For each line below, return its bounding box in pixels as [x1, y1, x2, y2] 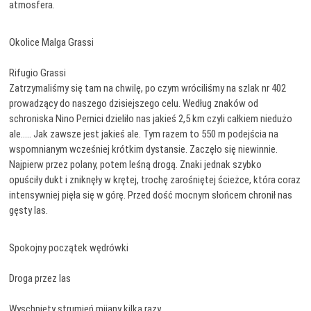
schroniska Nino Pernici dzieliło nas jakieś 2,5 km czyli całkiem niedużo [9, 112, 293, 125]
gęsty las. [9, 204, 49, 217]
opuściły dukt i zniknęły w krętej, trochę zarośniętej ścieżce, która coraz [9, 174, 301, 186]
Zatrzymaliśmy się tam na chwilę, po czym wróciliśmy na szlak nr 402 [9, 82, 287, 94]
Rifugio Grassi [9, 67, 67, 79]
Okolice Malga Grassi [9, 36, 94, 49]
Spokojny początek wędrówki [9, 242, 129, 254]
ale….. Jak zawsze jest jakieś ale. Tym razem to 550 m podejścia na [9, 128, 279, 140]
